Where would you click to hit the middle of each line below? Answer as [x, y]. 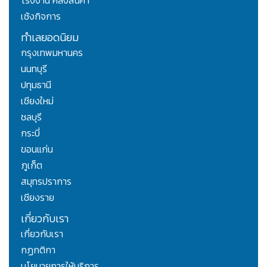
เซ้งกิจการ [41, 16]
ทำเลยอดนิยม [50, 37]
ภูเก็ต [32, 165]
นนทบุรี [34, 68]
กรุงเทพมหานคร [52, 52]
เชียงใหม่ [37, 100]
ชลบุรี [31, 117]
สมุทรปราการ [46, 181]
